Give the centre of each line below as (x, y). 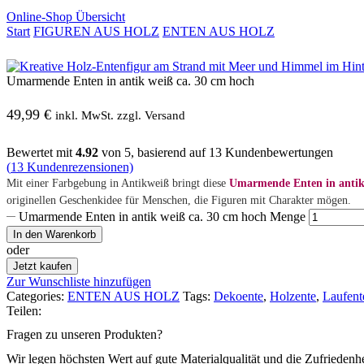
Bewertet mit (41, 153)
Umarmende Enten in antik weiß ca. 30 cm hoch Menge (162, 217)
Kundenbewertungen (277, 153)
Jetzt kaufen (42, 266)
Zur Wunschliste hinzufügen (79, 282)
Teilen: (24, 311)
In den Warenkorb (54, 235)
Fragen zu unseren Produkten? (84, 335)
